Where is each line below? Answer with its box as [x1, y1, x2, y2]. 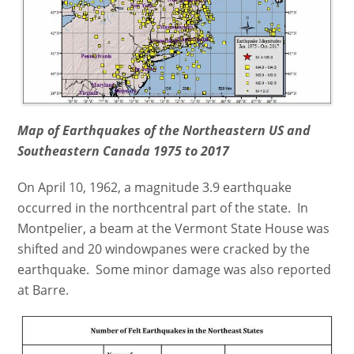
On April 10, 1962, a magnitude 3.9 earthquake [17, 179, 292, 197]
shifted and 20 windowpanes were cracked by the [17, 240, 311, 258]
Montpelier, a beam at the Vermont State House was [17, 220, 330, 238]
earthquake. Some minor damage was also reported [17, 261, 332, 279]
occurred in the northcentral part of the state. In [17, 199, 309, 217]
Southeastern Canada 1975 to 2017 [17, 142, 230, 160]
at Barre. [17, 281, 70, 299]
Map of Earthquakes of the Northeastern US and [17, 122, 311, 140]
